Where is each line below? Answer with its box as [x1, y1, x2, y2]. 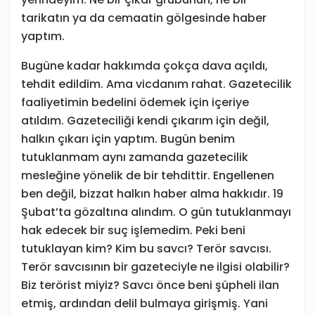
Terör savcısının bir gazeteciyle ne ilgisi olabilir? [21, 259, 290, 276]
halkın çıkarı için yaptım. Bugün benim [21, 131, 235, 148]
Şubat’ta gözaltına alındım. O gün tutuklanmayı [21, 204, 291, 221]
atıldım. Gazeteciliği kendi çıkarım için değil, [21, 112, 269, 129]
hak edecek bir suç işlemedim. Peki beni [21, 222, 245, 239]
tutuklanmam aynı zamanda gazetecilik [21, 149, 248, 166]
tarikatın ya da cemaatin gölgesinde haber [21, 10, 266, 27]
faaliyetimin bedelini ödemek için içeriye [21, 94, 249, 111]
